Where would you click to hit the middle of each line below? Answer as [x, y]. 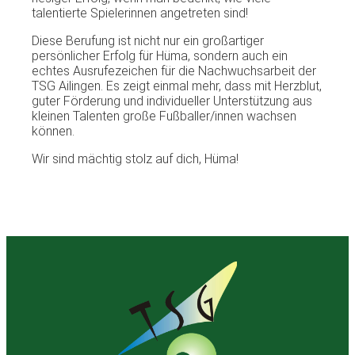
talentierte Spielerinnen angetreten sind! [140, 13]
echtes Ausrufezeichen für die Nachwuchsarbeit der [174, 71]
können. [53, 132]
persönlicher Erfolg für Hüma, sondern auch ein [160, 56]
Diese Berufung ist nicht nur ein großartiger [148, 41]
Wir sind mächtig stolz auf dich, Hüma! [135, 159]
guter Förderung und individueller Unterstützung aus [172, 101]
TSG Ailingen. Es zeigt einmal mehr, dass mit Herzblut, [177, 86]
